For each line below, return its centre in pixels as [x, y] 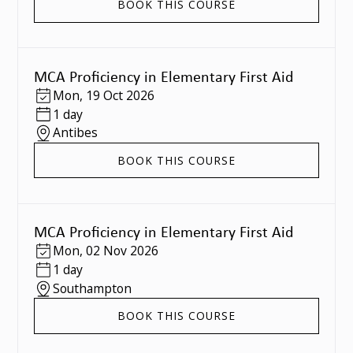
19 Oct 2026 [120, 95]
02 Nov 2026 [122, 251]
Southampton [92, 288]
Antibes [75, 133]
